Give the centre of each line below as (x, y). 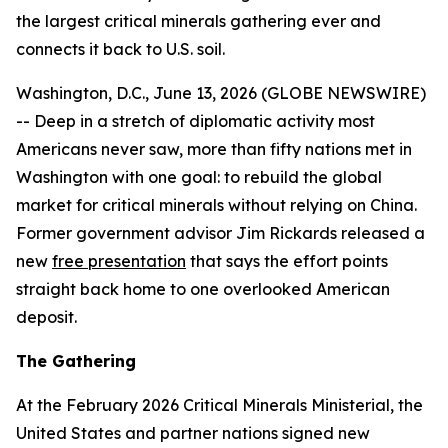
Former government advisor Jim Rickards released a (220, 233)
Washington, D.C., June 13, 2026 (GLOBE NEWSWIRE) (221, 93)
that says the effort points (287, 261)
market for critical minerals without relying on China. (216, 205)
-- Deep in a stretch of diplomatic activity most (195, 121)
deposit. (46, 317)
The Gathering (76, 361)
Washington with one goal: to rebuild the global (199, 177)
